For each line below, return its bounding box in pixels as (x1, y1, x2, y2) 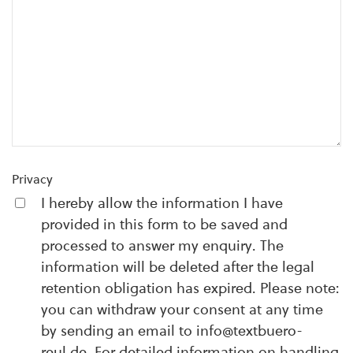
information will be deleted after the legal (41, 258, 314, 275)
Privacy (12, 172, 53, 187)
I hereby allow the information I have (41, 195, 283, 211)
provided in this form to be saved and (41, 216, 288, 232)
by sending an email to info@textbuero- (41, 322, 303, 339)
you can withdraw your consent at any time (41, 301, 323, 318)
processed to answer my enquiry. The (41, 237, 284, 254)
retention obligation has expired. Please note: (41, 280, 340, 296)
